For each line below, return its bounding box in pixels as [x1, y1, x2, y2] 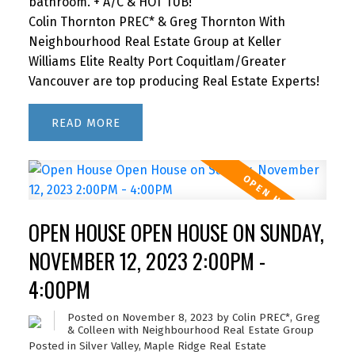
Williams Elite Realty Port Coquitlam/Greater [28, 54, 286, 70]
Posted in [28, 340, 76, 353]
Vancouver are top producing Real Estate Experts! [28, 74, 319, 90]
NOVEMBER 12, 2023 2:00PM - [28, 246, 265, 277]
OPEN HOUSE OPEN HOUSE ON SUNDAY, [28, 217, 324, 249]
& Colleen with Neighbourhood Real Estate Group [67, 324, 314, 338]
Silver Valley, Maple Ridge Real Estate [78, 340, 266, 353]
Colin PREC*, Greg [231, 311, 320, 325]
